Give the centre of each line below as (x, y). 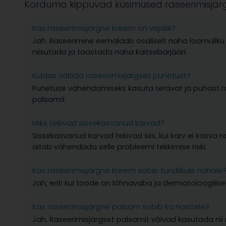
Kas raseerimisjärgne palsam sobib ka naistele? (121, 207)
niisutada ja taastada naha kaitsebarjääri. (110, 52)
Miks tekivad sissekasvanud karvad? (98, 123)
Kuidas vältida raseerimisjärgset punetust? (111, 76)
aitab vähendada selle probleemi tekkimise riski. (120, 147)
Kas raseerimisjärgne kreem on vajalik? (104, 28)
